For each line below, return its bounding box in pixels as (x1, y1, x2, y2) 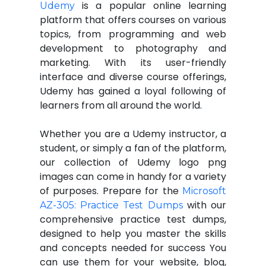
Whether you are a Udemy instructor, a (40, 127, 226, 141)
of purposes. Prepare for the (40, 184, 182, 198)
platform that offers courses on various (40, 13, 226, 27)
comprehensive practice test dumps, (40, 213, 226, 226)
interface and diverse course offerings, (40, 70, 226, 84)
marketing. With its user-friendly (40, 56, 226, 69)
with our (182, 198, 227, 212)
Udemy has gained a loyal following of (40, 84, 226, 98)
